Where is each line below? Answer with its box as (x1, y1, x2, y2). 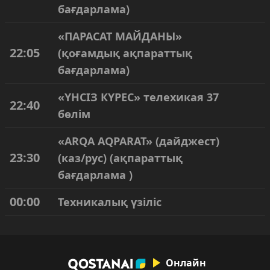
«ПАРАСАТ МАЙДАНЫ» (58, 29, 182, 43)
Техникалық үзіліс (58, 195, 162, 209)
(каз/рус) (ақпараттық (58, 151, 183, 165)
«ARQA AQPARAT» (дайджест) (58, 134, 219, 148)
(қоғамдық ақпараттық (58, 46, 192, 60)
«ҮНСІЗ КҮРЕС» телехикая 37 (58, 90, 219, 104)
